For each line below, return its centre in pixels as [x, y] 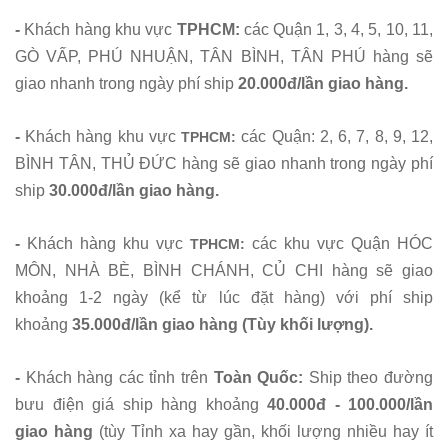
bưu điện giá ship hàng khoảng [141, 405]
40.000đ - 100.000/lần [350, 405]
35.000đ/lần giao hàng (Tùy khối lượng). [222, 325]
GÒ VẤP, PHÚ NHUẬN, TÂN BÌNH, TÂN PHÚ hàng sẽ [224, 57]
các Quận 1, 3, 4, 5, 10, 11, [338, 30]
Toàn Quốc [253, 378]
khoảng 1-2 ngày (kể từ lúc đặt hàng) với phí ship [224, 298]
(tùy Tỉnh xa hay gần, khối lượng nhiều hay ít [266, 432]
